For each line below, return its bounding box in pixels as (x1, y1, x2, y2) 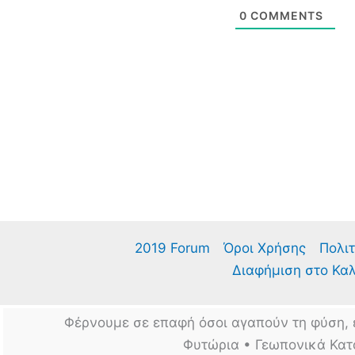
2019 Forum (134, 239, 210, 256)
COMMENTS (247, 8, 323, 22)
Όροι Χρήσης (223, 239, 306, 256)
